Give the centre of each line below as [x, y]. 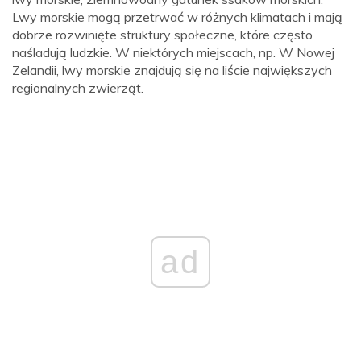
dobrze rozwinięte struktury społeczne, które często [162, 35]
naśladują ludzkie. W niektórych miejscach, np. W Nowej [173, 53]
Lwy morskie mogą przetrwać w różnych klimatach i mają [177, 17]
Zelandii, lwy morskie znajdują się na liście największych [172, 71]
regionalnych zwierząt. [78, 88]
